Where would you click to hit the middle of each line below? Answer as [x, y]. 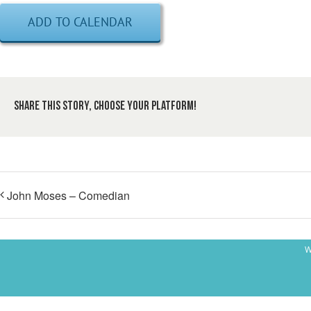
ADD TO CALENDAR [80, 22]
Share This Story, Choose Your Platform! [105, 107]
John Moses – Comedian [68, 195]
